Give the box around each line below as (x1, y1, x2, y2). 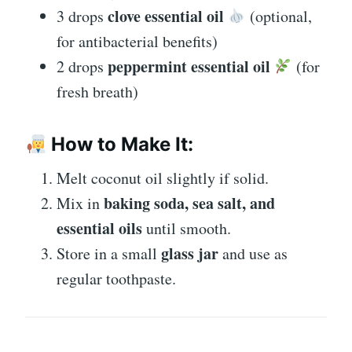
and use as (218, 243, 288, 265)
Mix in (57, 192, 104, 214)
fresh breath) (57, 81, 138, 103)
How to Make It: (46, 133, 194, 156)
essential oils (57, 217, 142, 240)
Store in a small (57, 243, 161, 265)
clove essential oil (108, 5, 224, 28)
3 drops (57, 5, 108, 27)
